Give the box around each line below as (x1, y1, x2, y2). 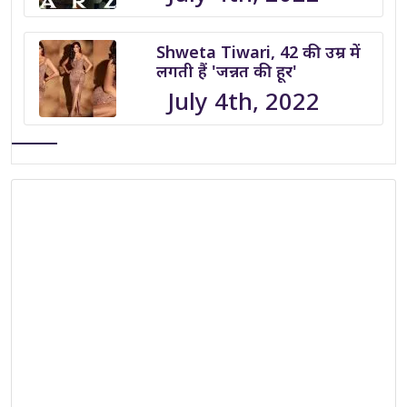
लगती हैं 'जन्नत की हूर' (155, 59, 297, 82)
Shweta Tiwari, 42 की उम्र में (155, 40, 361, 63)
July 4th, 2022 (167, 84, 321, 117)
